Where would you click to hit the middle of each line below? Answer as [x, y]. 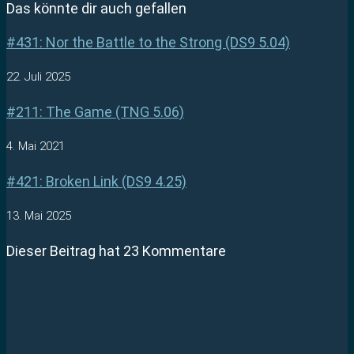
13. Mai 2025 [39, 215]
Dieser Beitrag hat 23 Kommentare [116, 250]
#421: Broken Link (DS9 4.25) [96, 181]
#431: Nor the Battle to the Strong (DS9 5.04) [148, 42]
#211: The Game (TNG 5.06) [95, 111]
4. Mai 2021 [36, 146]
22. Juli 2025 [38, 76]
